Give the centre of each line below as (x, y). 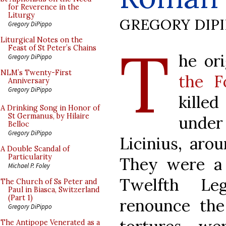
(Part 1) (20, 198)
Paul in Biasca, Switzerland (54, 190)
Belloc (19, 124)
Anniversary (29, 81)
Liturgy (21, 15)
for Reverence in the (44, 7)
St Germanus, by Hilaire (49, 116)
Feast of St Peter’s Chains (52, 48)
